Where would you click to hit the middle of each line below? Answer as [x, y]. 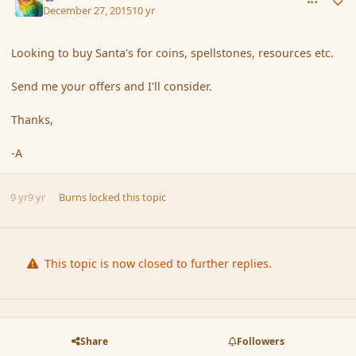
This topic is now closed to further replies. [157, 264]
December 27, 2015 [88, 10]
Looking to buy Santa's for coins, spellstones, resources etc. [173, 53]
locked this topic [127, 197]
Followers [261, 341]
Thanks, [33, 120]
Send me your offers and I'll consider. [112, 87]
